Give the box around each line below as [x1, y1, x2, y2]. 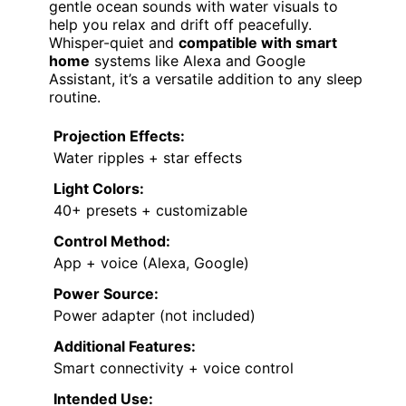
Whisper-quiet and [49, 34, 179, 53]
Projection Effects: [53, 127, 185, 146]
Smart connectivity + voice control [53, 359, 294, 378]
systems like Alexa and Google [90, 52, 305, 71]
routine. [49, 88, 101, 107]
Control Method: [53, 232, 170, 251]
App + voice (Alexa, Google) [53, 254, 249, 273]
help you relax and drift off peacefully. [49, 15, 312, 34]
